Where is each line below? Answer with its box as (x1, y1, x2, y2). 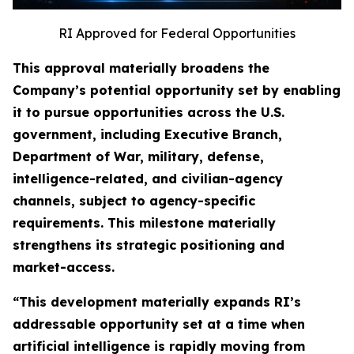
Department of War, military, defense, (13, 149, 264, 165)
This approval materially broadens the (13, 60, 269, 77)
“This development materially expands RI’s (13, 294, 301, 311)
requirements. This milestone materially (13, 215, 276, 232)
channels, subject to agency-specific (13, 193, 255, 209)
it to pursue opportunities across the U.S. (13, 104, 284, 121)
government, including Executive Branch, (13, 126, 282, 143)
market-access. (13, 259, 115, 276)
